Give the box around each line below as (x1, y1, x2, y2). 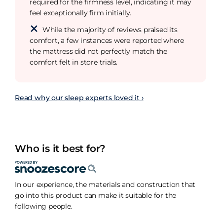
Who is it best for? (15, 142, 106, 154)
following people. (15, 201, 73, 211)
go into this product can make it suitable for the (15, 190, 177, 200)
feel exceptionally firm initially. (30, 8, 132, 17)
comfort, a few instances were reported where (30, 36, 184, 45)
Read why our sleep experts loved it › (15, 93, 144, 102)
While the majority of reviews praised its (42, 25, 178, 34)
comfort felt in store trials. (30, 57, 118, 67)
